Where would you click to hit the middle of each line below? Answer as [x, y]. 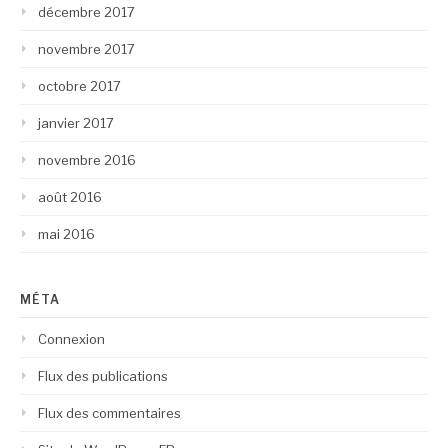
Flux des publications [103, 375]
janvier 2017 [76, 122]
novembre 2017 [86, 48]
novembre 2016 [87, 159]
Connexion [71, 338]
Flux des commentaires [109, 412]
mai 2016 [66, 233]
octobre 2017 [79, 85]
